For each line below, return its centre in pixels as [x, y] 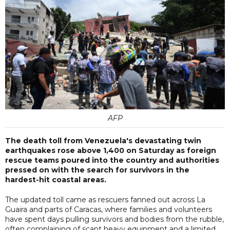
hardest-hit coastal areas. [56, 179]
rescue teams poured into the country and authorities [112, 160]
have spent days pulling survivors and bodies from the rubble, [114, 219]
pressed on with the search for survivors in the [97, 170]
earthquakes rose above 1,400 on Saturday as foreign [111, 150]
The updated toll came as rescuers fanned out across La [105, 199]
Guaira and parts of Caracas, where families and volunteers [109, 209]
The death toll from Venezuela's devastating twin [103, 140]
